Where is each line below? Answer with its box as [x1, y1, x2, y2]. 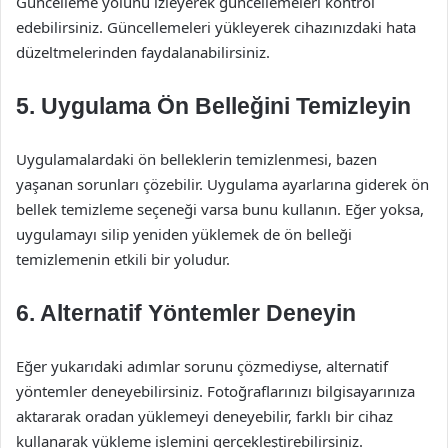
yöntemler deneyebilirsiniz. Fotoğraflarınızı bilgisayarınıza [16, 381, 415, 401]
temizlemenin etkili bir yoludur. [16, 249, 230, 269]
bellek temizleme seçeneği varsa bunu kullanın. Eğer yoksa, [16, 199, 424, 219]
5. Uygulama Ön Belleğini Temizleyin [16, 93, 411, 119]
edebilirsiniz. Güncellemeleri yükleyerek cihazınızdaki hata [16, 17, 416, 37]
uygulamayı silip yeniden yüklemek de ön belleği [16, 224, 352, 244]
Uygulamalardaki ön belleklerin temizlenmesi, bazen [16, 149, 377, 169]
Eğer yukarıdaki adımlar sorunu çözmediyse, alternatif [16, 356, 388, 376]
